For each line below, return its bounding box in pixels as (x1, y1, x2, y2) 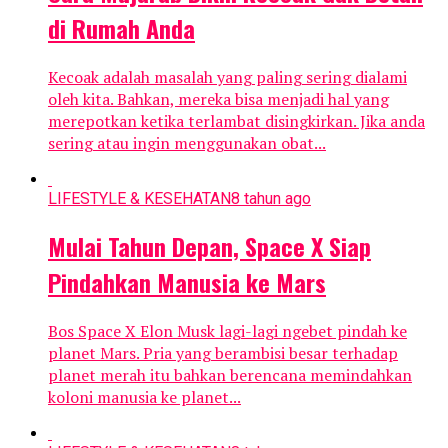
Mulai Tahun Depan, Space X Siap (48, 227, 371, 264)
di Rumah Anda (48, 9, 195, 46)
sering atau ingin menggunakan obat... (48, 131, 326, 154)
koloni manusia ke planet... (48, 385, 241, 408)
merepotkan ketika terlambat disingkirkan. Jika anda (48, 109, 425, 132)
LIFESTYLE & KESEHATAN (48, 188, 231, 208)
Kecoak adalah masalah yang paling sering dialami (48, 65, 407, 88)
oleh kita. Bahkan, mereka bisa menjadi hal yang (48, 87, 389, 110)
